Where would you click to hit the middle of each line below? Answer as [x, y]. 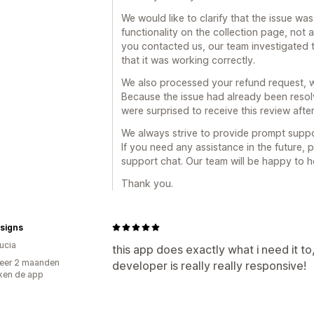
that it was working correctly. [188, 60]
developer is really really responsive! [209, 265]
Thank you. [147, 183]
